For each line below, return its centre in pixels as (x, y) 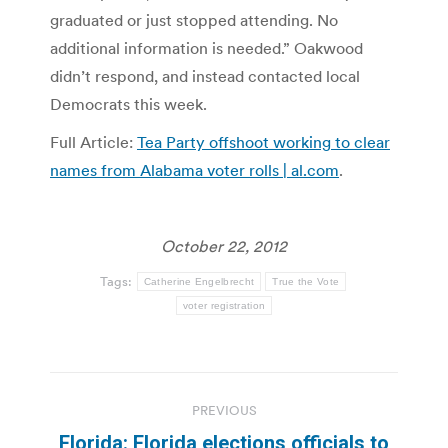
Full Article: (93, 141)
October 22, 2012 (224, 245)
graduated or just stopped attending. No (194, 19)
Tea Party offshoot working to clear (263, 141)
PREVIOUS (224, 410)
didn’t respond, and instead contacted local (205, 75)
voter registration (224, 305)
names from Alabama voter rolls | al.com (194, 169)
